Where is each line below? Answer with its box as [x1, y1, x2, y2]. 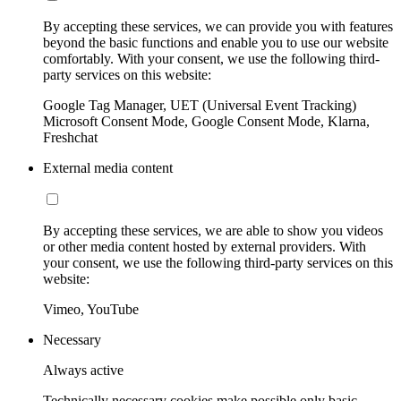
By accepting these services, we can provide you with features [43, 18, 393, 34]
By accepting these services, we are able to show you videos [43, 222, 383, 238]
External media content [43, 159, 173, 175]
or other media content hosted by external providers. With [43, 238, 366, 254]
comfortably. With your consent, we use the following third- [43, 50, 380, 66]
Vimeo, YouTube [43, 301, 139, 317]
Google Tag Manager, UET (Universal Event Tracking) [43, 97, 356, 113]
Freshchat [43, 129, 98, 145]
